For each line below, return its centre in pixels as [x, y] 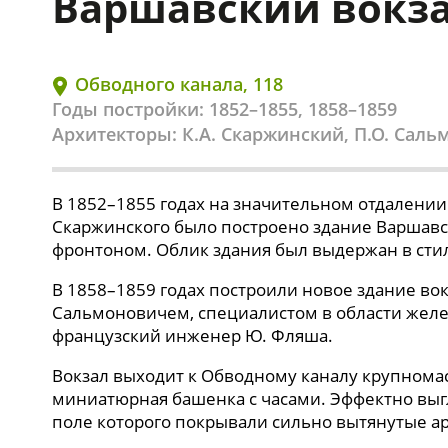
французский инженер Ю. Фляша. [192, 336]
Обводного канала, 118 [176, 84]
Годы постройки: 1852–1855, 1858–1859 [224, 109]
